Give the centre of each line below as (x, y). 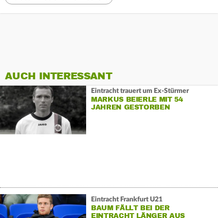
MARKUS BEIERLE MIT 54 (137, 99)
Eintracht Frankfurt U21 (127, 199)
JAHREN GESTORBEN (130, 107)
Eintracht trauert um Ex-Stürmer (140, 91)
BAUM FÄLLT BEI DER (130, 208)
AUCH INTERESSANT (58, 76)
